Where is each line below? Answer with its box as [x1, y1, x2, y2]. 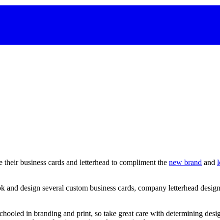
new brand [169, 158, 202, 167]
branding [34, 209, 61, 218]
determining [166, 209, 203, 218]
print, [77, 209, 93, 218]
